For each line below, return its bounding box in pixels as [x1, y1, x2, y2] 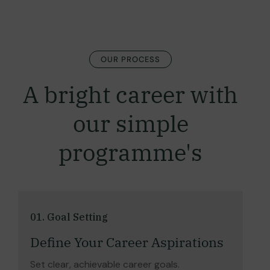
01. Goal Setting [30, 210, 108, 223]
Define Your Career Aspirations [30, 233, 224, 251]
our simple [72, 108, 189, 138]
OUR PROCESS [101, 54, 160, 64]
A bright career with [23, 79, 238, 109]
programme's [58, 137, 202, 167]
